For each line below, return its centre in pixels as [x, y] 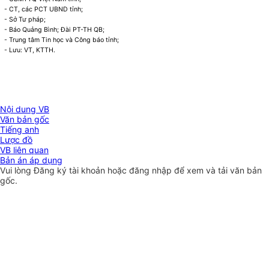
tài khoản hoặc [99, 171]
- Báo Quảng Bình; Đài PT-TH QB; [55, 30]
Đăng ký [51, 171]
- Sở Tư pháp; [25, 20]
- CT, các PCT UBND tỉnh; [44, 10]
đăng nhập [152, 171]
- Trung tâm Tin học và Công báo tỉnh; [62, 40]
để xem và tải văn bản [218, 171]
